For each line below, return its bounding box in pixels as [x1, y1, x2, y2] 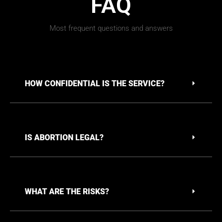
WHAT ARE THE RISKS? [25, 187, 109, 197]
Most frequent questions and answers [49, 24, 173, 33]
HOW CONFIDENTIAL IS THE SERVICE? [25, 79, 165, 89]
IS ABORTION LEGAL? [25, 133, 104, 143]
